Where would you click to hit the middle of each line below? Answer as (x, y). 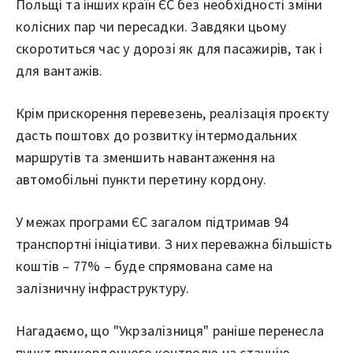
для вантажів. (59, 70)
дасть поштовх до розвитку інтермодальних (156, 135)
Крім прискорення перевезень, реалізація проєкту (173, 113)
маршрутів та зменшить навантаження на (146, 157)
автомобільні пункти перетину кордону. (141, 179)
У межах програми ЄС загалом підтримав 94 (152, 221)
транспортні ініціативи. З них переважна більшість (174, 243)
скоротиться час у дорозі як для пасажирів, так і (169, 48)
